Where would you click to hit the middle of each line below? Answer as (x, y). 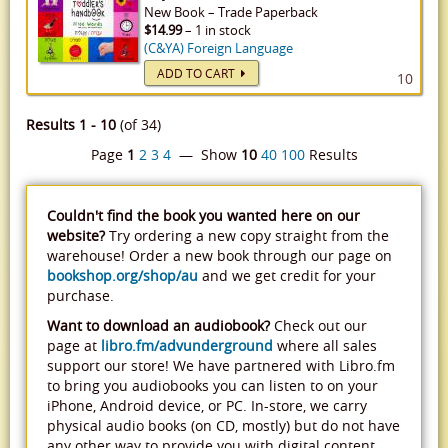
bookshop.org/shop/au (122, 275)
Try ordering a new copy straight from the (247, 235)
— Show (205, 154)
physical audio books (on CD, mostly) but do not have (223, 425)
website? (76, 235)
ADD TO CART (199, 73)
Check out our (318, 325)
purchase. (80, 295)
